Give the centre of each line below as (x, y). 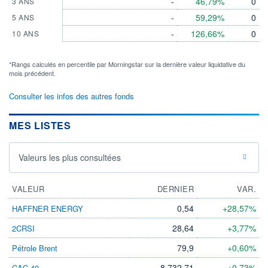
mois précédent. (32, 73)
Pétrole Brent (35, 248)
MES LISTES (40, 125)
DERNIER (175, 188)
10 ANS (25, 33)
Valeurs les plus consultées (70, 157)
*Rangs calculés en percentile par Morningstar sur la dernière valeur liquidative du (127, 64)
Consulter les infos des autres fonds (71, 96)
